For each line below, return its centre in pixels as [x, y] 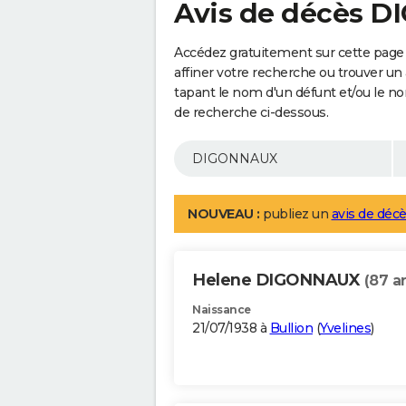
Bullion [291, 329]
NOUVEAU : [224, 214]
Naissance [222, 310]
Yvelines [345, 329]
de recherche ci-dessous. [251, 113]
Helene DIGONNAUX [278, 280]
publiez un [295, 214]
